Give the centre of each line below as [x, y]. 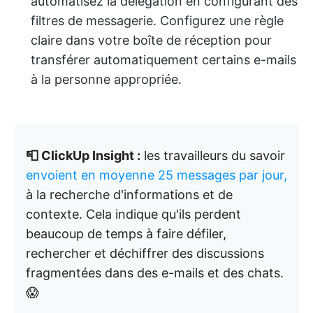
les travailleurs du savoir [213, 155]
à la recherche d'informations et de [129, 195]
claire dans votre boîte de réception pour [151, 40]
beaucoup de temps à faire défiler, [126, 234]
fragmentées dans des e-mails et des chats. [155, 273]
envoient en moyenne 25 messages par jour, [156, 175]
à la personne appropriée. [106, 79]
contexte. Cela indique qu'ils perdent [133, 214]
